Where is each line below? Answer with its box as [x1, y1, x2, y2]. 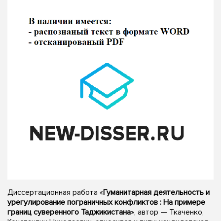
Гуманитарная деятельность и [103, 187, 210, 197]
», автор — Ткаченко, [131, 207, 204, 217]
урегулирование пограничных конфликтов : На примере [7, 197, 205, 207]
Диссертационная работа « [7, 187, 103, 197]
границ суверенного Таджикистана [7, 207, 131, 217]
